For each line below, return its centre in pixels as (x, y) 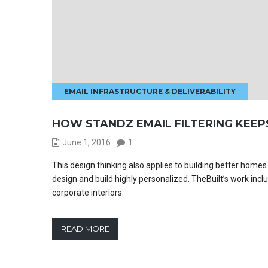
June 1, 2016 (86, 142)
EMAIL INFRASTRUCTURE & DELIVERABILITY (150, 91)
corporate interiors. (88, 193)
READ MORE (85, 229)
